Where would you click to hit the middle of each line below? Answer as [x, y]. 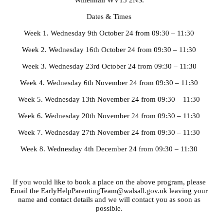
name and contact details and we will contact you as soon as [109, 200]
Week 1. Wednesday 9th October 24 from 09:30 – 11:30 [109, 33]
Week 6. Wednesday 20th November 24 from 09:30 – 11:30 [109, 116]
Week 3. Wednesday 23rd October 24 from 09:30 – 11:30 [109, 66]
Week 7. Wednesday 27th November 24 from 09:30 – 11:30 [109, 133]
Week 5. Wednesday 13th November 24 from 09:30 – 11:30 [109, 100]
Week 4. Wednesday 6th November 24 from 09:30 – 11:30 [109, 83]
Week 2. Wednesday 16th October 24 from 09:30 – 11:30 [109, 50]
